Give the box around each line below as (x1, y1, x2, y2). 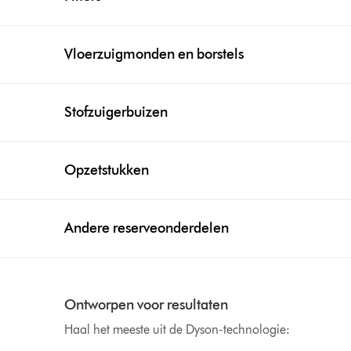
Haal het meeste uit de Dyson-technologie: (64, 322, 291, 337)
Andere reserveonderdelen (64, 219, 230, 237)
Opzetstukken (64, 161, 150, 179)
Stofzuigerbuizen (64, 103, 168, 121)
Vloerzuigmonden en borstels (64, 45, 244, 63)
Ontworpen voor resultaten (64, 296, 229, 313)
